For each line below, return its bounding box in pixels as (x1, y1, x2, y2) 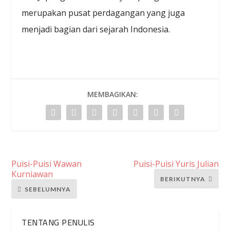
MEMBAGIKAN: (87, 89, 138, 100)
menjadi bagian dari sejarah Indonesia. (22, 24, 170, 35)
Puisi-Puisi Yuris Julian (133, 158, 219, 170)
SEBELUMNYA (25, 185, 71, 193)
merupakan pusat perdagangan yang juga (22, 7, 185, 19)
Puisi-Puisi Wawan (11, 158, 82, 170)
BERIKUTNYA (160, 175, 205, 183)
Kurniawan (11, 168, 53, 180)
